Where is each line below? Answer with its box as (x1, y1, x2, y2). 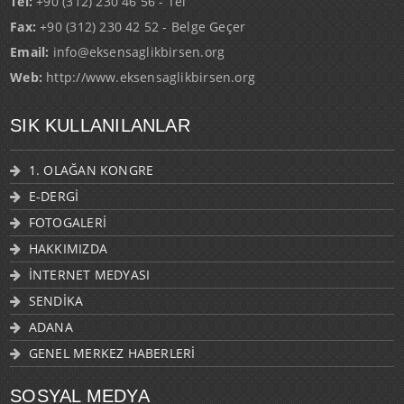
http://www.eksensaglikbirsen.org (42, 69, 255, 87)
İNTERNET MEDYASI (28, 266, 151, 284)
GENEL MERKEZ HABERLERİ (28, 344, 196, 363)
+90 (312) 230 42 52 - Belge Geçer (36, 18, 246, 36)
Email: (10, 43, 50, 61)
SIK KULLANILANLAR (10, 115, 190, 136)
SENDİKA (28, 292, 84, 310)
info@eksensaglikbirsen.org (49, 43, 225, 61)
